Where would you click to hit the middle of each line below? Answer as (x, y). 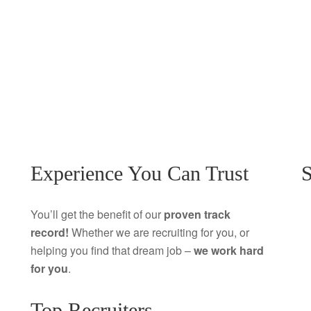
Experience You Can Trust (139, 173)
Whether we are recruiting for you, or (159, 232)
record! (49, 232)
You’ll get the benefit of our (97, 214)
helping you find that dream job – (112, 250)
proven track (197, 214)
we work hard (228, 250)
